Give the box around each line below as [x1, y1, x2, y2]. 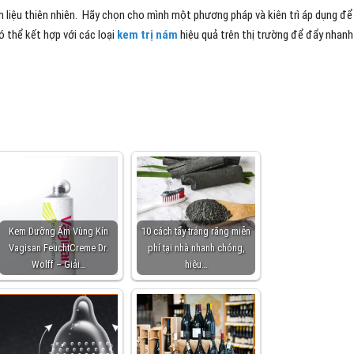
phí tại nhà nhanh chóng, [147, 242, 245, 254]
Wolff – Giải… [32, 258, 85, 270]
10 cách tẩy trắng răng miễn [141, 225, 250, 237]
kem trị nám [117, 28, 178, 42]
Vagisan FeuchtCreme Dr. [9, 242, 108, 254]
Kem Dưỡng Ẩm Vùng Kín [9, 225, 108, 237]
